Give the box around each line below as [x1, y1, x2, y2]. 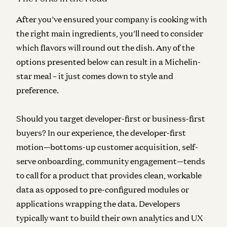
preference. [16, 85, 59, 95]
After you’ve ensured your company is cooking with [16, 14, 207, 24]
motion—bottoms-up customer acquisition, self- [16, 141, 198, 152]
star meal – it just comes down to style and [16, 70, 173, 81]
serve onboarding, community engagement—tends [16, 156, 205, 166]
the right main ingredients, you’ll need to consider [16, 28, 203, 39]
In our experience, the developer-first [48, 127, 186, 138]
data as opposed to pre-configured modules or [16, 184, 189, 195]
